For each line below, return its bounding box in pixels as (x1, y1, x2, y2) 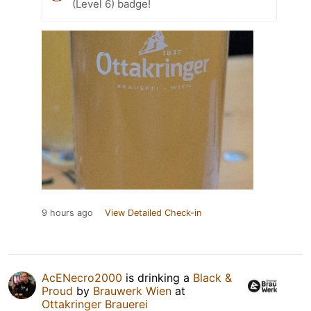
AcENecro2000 (42, 270, 122, 285)
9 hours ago (42, 207, 93, 218)
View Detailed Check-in (105, 207, 201, 218)
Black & (193, 270, 232, 285)
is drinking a (122, 270, 193, 285)
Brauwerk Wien (93, 283, 171, 298)
